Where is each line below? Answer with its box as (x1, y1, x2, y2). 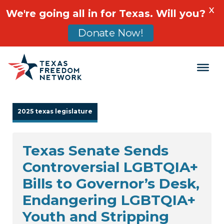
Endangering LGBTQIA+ (22, 191, 195, 209)
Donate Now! (78, 27, 143, 39)
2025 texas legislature (17, 107, 92, 115)
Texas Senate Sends (22, 142, 168, 159)
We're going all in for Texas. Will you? (6, 7, 205, 19)
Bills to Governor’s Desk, (22, 175, 199, 192)
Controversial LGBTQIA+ (22, 158, 198, 176)
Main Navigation (7, 66, 144, 86)
